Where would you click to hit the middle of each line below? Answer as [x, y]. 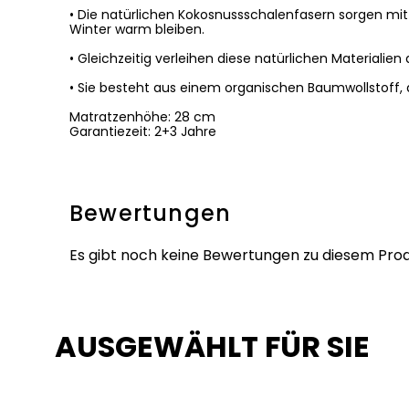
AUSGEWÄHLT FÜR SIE [212, 346]
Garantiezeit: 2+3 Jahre [143, 131]
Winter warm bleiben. [137, 29]
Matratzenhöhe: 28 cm [142, 117]
